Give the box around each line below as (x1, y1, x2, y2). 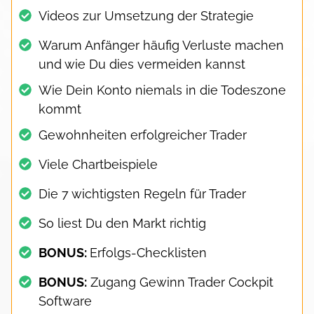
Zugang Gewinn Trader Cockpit (87, 274, 273, 289)
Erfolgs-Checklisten (90, 245, 207, 260)
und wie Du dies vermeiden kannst (39, 56, 245, 71)
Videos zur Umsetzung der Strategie (39, 8, 254, 23)
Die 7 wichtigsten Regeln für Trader (39, 186, 246, 201)
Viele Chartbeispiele (39, 156, 158, 172)
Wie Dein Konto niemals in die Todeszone (39, 82, 286, 97)
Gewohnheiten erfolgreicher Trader (39, 127, 247, 142)
